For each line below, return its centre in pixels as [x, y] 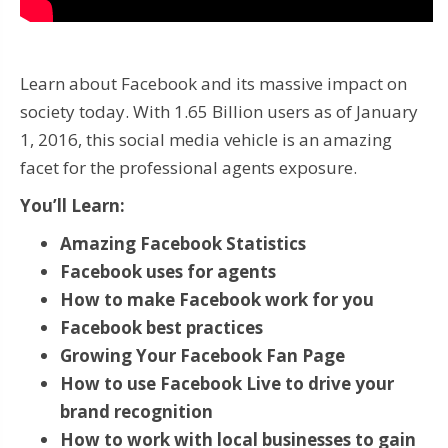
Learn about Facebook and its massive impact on [213, 83]
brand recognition [136, 411]
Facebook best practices [161, 327]
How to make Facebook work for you [217, 299]
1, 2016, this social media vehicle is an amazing [206, 139]
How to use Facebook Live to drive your [227, 383]
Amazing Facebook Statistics [183, 243]
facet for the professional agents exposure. [188, 167]
